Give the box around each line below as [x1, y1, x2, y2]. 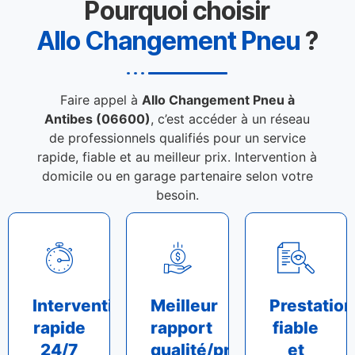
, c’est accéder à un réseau [151, 110, 311, 127]
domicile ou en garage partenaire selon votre [41, 167, 313, 184]
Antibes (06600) [44, 110, 151, 127]
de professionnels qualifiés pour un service [48, 129, 306, 146]
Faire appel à [59, 91, 142, 108]
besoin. [155, 186, 199, 203]
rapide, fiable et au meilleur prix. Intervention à [37, 148, 318, 165]
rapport [151, 317, 213, 338]
